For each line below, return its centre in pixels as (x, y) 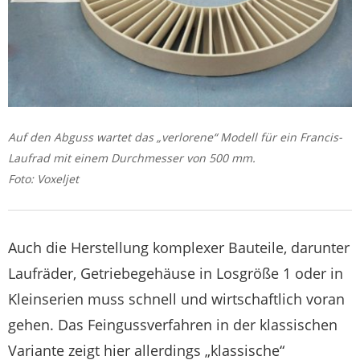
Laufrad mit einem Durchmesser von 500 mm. (132, 158)
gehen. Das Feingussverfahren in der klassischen (173, 325)
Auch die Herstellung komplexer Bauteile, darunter (179, 248)
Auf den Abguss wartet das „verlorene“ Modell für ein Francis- (175, 137)
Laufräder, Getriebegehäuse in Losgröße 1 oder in (176, 274)
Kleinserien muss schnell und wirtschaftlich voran (176, 299)
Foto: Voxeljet (43, 179)
